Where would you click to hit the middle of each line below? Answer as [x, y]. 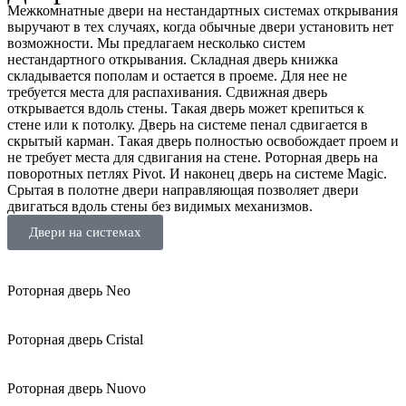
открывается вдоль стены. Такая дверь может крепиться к [186, 109]
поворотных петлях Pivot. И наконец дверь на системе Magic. [197, 174]
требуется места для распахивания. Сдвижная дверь [167, 92]
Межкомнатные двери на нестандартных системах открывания [203, 11]
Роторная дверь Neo [69, 291]
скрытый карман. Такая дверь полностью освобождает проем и [203, 141]
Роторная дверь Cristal [75, 340]
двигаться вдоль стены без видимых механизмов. [160, 207]
